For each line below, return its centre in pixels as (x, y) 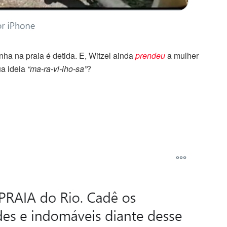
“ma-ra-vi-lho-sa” (56, 68)
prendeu (150, 55)
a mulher (182, 55)
